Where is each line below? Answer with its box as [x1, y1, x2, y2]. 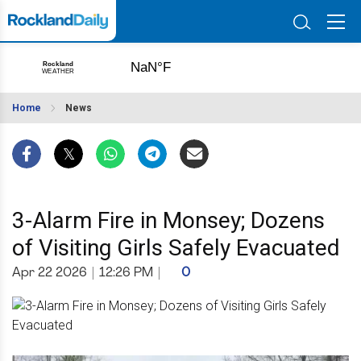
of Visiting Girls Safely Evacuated [12, 234, 340, 261]
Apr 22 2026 [12, 267, 87, 280]
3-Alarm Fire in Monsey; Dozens [12, 207, 325, 234]
